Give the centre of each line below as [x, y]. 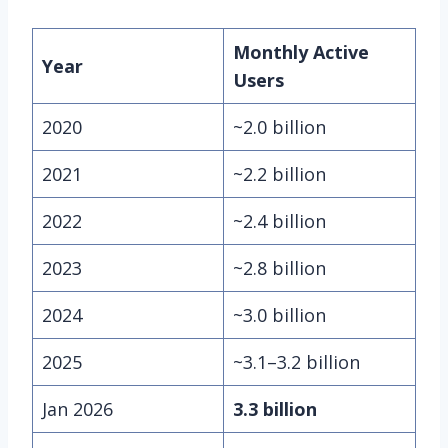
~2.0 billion [279, 126]
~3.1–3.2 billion [296, 361]
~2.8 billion [279, 267]
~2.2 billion [279, 173]
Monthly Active [301, 51]
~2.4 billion [279, 220]
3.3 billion [275, 408]
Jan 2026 [77, 408]
